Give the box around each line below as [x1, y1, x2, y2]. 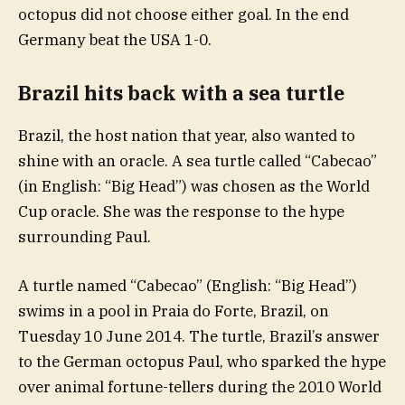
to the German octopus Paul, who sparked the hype [18, 351, 386, 372]
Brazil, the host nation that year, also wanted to [18, 125, 355, 146]
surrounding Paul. [18, 226, 151, 247]
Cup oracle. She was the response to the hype [18, 201, 344, 221]
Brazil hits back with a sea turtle [18, 80, 344, 107]
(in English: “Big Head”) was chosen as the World [18, 175, 370, 196]
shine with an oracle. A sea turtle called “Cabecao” [18, 150, 377, 171]
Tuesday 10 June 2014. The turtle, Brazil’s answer [18, 325, 380, 346]
